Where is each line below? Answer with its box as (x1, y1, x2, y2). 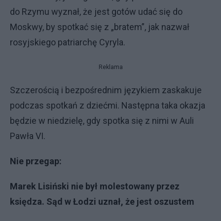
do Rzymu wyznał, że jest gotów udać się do (10, 6, 183, 17)
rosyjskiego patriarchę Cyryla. (10, 37, 125, 47)
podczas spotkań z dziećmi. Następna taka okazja (10, 100, 205, 110)
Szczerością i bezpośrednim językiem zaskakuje (10, 85, 202, 95)
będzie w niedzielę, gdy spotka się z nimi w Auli (10, 115, 194, 126)
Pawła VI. (10, 131, 47, 141)
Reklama (98, 64, 123, 71)
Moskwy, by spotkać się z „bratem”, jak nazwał (10, 22, 189, 32)
